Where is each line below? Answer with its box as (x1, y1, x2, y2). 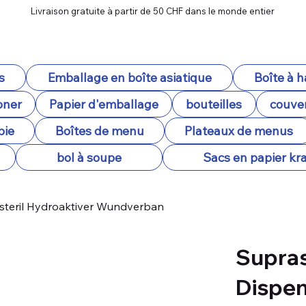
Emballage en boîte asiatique (47, 70, 212, 85)
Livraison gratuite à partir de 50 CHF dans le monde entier (31, 5, 275, 16)
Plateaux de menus (184, 123, 294, 139)
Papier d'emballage (49, 96, 158, 112)
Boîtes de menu (55, 123, 144, 139)
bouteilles (186, 96, 242, 112)
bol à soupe (57, 150, 122, 165)
